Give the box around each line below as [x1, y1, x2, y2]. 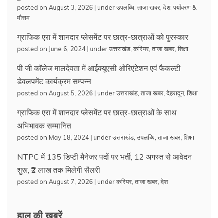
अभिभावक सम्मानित [17, 120, 71, 130]
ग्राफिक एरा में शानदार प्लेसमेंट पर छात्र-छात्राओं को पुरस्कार [17, 32, 188, 42]
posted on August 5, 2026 [17, 89, 93, 97]
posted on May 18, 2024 [17, 133, 89, 141]
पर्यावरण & [173, 3, 197, 11]
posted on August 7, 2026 [17, 177, 93, 185]
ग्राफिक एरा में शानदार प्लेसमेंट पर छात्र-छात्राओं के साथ [17, 107, 177, 117]
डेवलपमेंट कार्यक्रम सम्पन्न [17, 76, 91, 86]
